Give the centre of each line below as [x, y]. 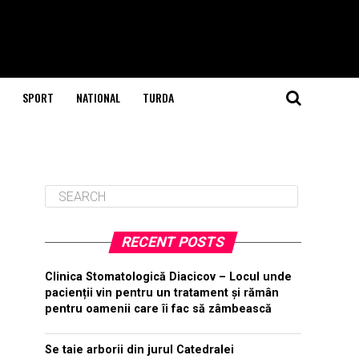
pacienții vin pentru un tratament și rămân [162, 293]
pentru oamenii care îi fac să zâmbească [158, 309]
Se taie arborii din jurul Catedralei [139, 350]
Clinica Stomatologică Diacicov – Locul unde [168, 277]
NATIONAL [98, 97]
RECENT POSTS [173, 242]
